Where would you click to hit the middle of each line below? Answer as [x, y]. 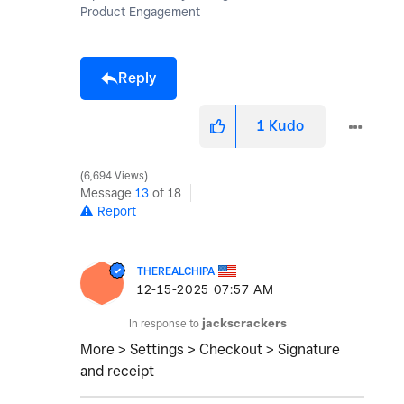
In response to [165, 324]
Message [108, 193]
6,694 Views [114, 176]
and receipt [117, 372]
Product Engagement [140, 12]
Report [117, 211]
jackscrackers [244, 324]
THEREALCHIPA [176, 271]
